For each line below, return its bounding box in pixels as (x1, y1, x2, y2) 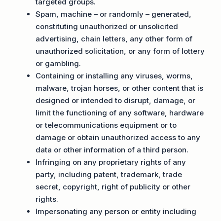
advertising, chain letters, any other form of (36, 34, 192, 44)
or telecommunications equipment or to (36, 120, 177, 130)
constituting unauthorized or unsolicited (36, 22, 178, 32)
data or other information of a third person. (36, 145, 188, 155)
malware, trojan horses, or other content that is (36, 83, 203, 93)
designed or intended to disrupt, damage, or (36, 96, 195, 106)
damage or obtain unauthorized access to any (36, 133, 200, 143)
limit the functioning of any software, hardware (36, 108, 204, 118)
